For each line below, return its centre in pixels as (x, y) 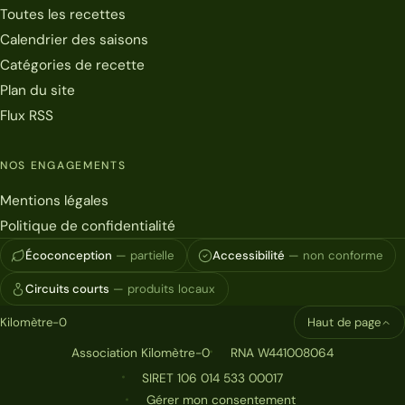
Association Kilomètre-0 (141, 353)
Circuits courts (67, 289)
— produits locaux (164, 289)
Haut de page (344, 323)
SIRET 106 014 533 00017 (213, 378)
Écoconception (69, 256)
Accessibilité (249, 256)
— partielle (145, 256)
